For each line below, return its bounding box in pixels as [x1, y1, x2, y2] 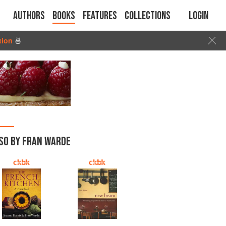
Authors [13, 9, 45, 23]
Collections [125, 9, 171, 23]
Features [83, 9, 117, 23]
